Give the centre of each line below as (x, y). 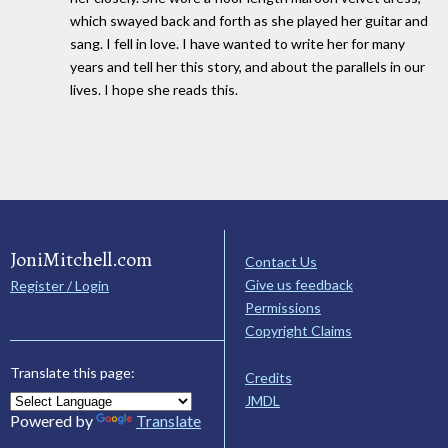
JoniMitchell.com (81, 259)
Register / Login (59, 285)
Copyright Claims (298, 330)
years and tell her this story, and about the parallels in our (247, 67)
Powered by (53, 420)
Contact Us (281, 261)
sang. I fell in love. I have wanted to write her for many (237, 44)
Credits (268, 377)
